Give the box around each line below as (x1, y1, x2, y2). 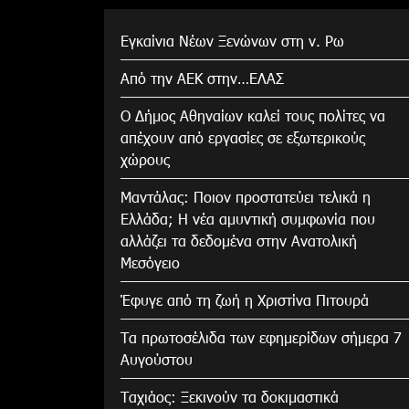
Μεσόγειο (121, 252, 180, 272)
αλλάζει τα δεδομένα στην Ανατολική (121, 230, 357, 250)
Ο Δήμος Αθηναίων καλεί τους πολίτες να (121, 105, 385, 125)
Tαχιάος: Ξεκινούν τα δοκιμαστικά (121, 386, 339, 406)
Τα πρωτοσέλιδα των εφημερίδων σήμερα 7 (121, 327, 402, 347)
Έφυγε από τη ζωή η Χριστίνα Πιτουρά (121, 289, 369, 309)
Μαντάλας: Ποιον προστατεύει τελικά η (121, 186, 371, 206)
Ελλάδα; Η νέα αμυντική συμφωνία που (121, 208, 375, 228)
